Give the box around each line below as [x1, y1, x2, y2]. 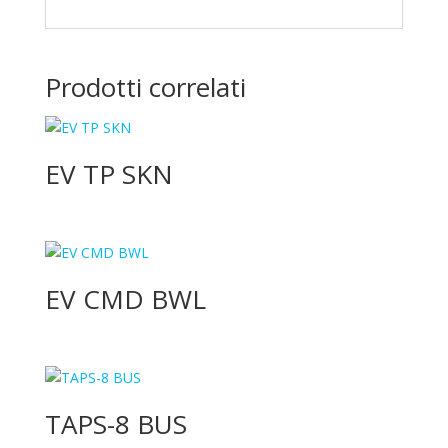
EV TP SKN [44, 156, 173, 193]
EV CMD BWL [44, 281, 206, 318]
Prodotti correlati [44, 69, 246, 106]
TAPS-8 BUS [44, 406, 187, 443]
